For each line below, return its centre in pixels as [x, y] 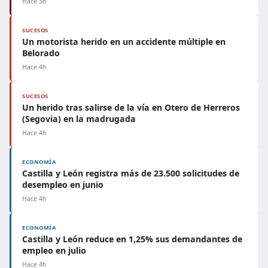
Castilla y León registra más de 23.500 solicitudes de [131, 173]
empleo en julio [54, 250]
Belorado [41, 53]
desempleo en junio [63, 185]
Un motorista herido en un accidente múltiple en [124, 42]
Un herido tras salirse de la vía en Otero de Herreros [131, 107]
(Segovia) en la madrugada [79, 119]
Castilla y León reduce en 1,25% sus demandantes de [132, 239]
